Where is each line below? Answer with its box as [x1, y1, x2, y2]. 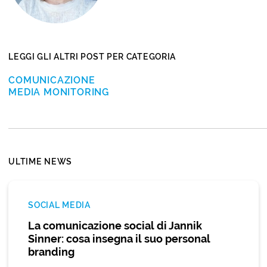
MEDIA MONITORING [8, 86, 110, 98]
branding [28, 246, 75, 259]
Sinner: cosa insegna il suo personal [28, 232, 211, 246]
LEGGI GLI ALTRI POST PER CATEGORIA [8, 52, 176, 62]
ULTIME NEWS [8, 157, 72, 167]
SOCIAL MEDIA [28, 200, 91, 210]
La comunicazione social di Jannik [28, 219, 203, 232]
